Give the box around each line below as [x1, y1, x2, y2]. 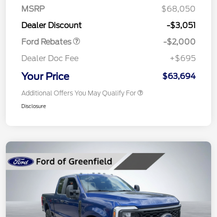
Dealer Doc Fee [21, 54, 78, 63]
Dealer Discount [21, 21, 82, 31]
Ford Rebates [21, 37, 73, 47]
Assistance [26, 12, 58, 19]
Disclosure [21, 103, 46, 109]
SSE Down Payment [26, 2, 83, 10]
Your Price [21, 71, 69, 83]
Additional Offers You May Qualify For [21, 90, 136, 97]
